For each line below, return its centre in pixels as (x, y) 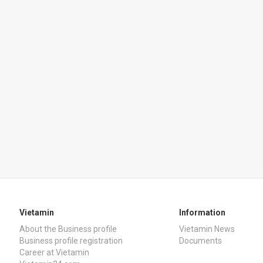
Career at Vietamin (54, 252)
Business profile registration (71, 241)
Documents (200, 241)
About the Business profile (68, 229)
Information (202, 213)
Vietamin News (207, 229)
